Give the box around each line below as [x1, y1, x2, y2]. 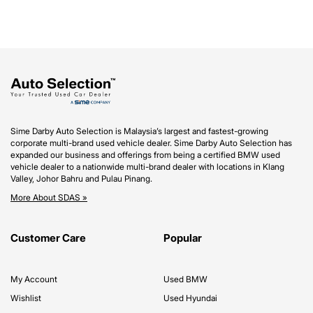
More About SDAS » [10, 192, 87, 203]
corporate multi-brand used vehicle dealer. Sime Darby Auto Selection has [10, 138, 292, 148]
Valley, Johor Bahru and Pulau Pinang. [10, 173, 152, 184]
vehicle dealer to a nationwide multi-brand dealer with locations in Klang [10, 161, 284, 172]
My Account [10, 274, 57, 284]
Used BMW [163, 274, 208, 284]
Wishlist [10, 293, 41, 303]
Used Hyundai [163, 293, 217, 303]
